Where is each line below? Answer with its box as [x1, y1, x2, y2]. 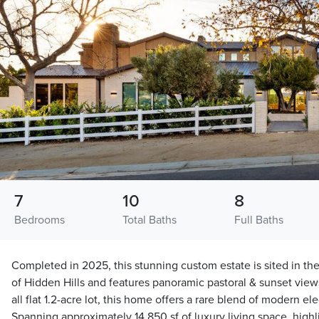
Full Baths [234, 213, 283, 228]
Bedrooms [14, 213, 65, 228]
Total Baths [122, 213, 177, 228]
